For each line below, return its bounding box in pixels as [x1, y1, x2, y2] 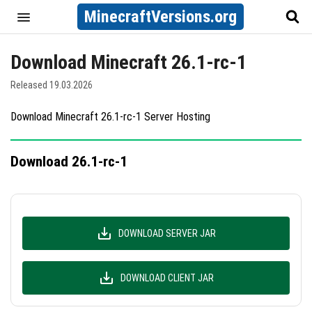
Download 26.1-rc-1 [10, 153, 127, 170]
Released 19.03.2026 [10, 79, 93, 91]
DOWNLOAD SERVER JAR [118, 228, 216, 239]
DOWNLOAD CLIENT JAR [120, 272, 214, 283]
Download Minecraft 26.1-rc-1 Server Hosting [10, 110, 210, 123]
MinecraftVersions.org [84, 7, 237, 26]
